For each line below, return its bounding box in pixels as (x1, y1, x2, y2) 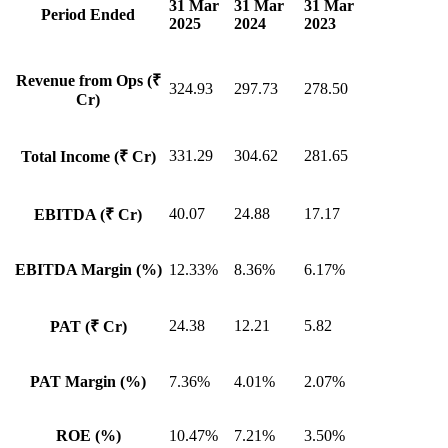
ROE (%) (55, 426, 121, 444)
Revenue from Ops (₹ (15, 71, 161, 89)
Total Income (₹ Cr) (20, 147, 156, 165)
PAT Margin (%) (30, 372, 146, 390)
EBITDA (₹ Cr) (34, 205, 142, 223)
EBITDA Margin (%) (14, 260, 162, 278)
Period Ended (41, 5, 135, 23)
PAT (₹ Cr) (49, 317, 127, 335)
